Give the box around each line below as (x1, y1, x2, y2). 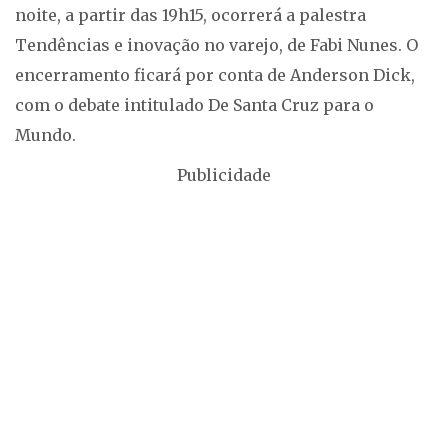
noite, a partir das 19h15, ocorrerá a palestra (15, 5, 366, 26)
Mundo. (15, 125, 76, 146)
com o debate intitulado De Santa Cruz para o (15, 95, 374, 116)
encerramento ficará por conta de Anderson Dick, (15, 65, 415, 86)
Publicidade (177, 165, 271, 186)
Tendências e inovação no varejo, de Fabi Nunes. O (15, 35, 418, 56)
